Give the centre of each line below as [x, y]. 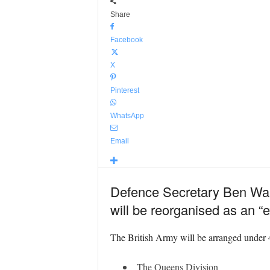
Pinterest [124, 90]
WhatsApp [127, 116]
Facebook [126, 40]
